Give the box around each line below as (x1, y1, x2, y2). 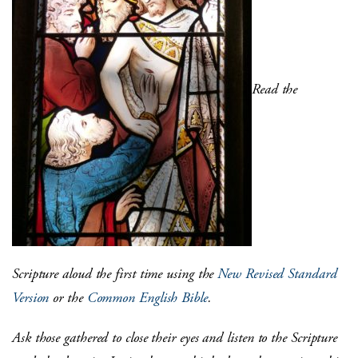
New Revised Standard (217, 265, 337, 284)
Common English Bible (86, 288, 208, 308)
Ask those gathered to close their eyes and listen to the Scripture (12, 328, 338, 348)
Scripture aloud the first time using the (12, 265, 218, 284)
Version (12, 288, 50, 308)
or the (49, 288, 87, 308)
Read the (252, 79, 298, 98)
